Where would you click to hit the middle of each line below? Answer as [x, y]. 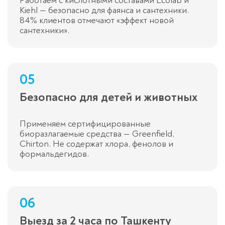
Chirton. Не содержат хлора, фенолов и [96, 144]
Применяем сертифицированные [85, 124]
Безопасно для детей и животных [108, 97]
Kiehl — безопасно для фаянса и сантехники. [104, 11]
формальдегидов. [54, 154]
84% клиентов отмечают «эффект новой [97, 21]
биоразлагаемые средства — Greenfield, [97, 134]
